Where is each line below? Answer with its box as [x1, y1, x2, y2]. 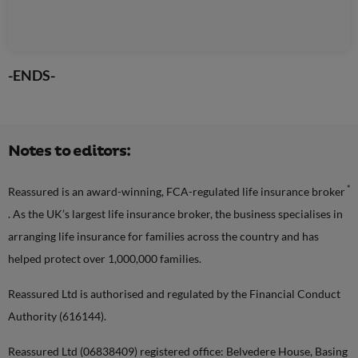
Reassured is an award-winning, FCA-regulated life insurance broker [8, 184, 345, 198]
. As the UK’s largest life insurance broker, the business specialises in [8, 206, 343, 221]
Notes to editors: [8, 142, 130, 161]
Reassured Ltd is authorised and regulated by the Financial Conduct [8, 286, 340, 300]
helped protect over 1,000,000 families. [8, 251, 201, 265]
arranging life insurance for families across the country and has [8, 229, 319, 243]
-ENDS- [8, 66, 55, 85]
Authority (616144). [8, 308, 106, 323]
